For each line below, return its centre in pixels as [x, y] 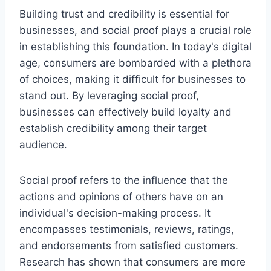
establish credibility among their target [113, 128]
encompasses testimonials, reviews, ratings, [127, 229]
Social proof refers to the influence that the [124, 180]
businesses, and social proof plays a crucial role [135, 30]
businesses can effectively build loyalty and [126, 112]
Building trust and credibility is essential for [124, 14]
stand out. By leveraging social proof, [109, 95]
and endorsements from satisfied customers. [129, 245]
